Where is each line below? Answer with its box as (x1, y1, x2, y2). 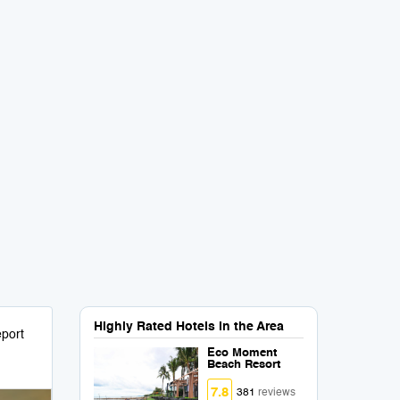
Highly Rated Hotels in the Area (93, 321, 284, 333)
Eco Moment (207, 347, 278, 359)
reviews (258, 387, 296, 398)
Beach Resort (207, 359, 281, 371)
